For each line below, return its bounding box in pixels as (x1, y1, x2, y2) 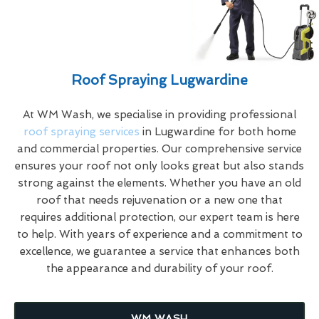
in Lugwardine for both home (139, 125, 296, 138)
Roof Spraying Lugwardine (71, 71, 248, 88)
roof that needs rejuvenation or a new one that (36, 193, 283, 206)
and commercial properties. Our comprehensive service (17, 142, 302, 155)
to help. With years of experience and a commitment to (16, 227, 303, 241)
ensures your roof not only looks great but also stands (15, 159, 304, 172)
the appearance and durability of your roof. (46, 261, 273, 275)
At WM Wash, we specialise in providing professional (23, 108, 296, 121)
